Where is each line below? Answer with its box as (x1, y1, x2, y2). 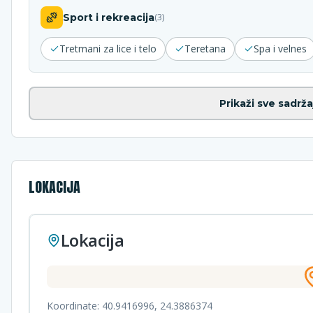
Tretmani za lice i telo (59, 42, 156, 55)
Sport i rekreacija (63, 11, 154, 24)
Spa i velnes (254, 42, 307, 55)
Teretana (184, 42, 226, 55)
